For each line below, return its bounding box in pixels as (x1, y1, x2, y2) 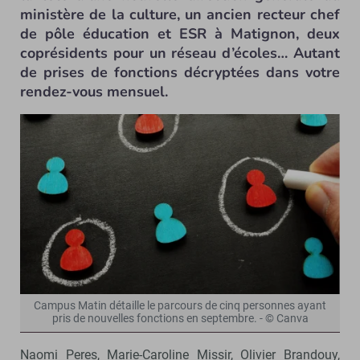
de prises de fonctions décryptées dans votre (20, 63, 340, 82)
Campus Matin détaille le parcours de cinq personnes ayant (34, 298, 326, 313)
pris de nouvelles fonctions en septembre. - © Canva (51, 311, 309, 325)
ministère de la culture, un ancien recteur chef (20, 5, 340, 24)
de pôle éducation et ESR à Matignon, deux (20, 24, 340, 43)
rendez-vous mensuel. (20, 82, 168, 101)
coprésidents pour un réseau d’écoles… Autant (20, 43, 340, 63)
